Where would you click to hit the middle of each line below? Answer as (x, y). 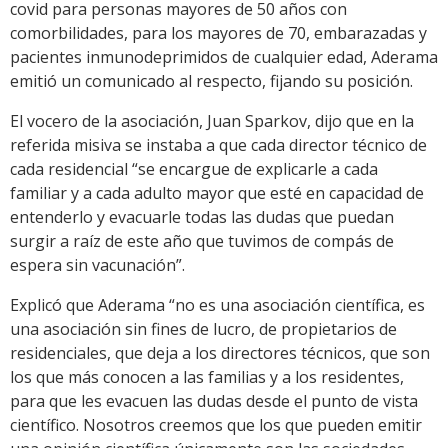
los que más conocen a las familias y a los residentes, (207, 377)
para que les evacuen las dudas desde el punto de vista (214, 401)
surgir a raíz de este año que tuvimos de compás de (202, 241)
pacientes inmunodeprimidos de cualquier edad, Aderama (224, 57)
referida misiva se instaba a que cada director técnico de (218, 145)
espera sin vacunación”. (97, 265)
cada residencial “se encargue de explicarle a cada (194, 169)
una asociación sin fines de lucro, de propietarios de (203, 329)
